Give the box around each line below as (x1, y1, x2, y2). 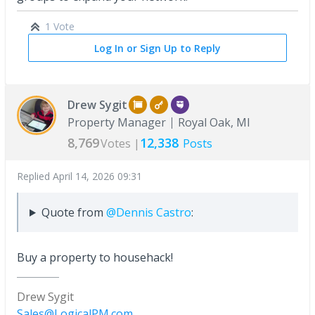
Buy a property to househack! (17, 250, 176, 265)
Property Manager (67, 115, 166, 130)
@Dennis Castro (105, 205, 191, 220)
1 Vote (45, 20, 75, 33)
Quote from (41, 205, 106, 220)
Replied (17, 169, 53, 183)
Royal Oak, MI (178, 115, 250, 130)
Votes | (101, 136, 140, 151)
